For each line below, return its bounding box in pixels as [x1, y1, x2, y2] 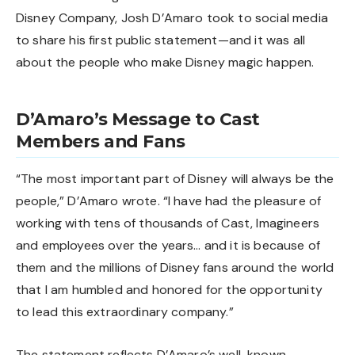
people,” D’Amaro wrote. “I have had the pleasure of [16, 193, 322, 210]
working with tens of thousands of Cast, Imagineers [16, 215, 320, 232]
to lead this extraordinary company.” [16, 303, 234, 321]
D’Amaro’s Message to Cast [16, 109, 260, 129]
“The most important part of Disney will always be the [16, 170, 334, 188]
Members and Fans [16, 131, 185, 151]
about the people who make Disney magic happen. [16, 53, 315, 71]
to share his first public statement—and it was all [16, 31, 306, 48]
